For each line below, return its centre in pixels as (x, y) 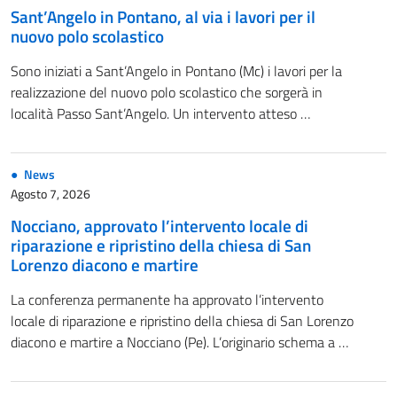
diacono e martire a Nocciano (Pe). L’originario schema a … (179, 342)
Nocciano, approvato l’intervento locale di (160, 226)
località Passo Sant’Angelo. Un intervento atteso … (160, 113)
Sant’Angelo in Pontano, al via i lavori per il (163, 16)
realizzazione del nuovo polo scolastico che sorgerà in (167, 92)
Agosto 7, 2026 (51, 194)
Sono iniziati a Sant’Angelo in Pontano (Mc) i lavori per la (176, 71)
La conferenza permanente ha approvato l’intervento (167, 300)
